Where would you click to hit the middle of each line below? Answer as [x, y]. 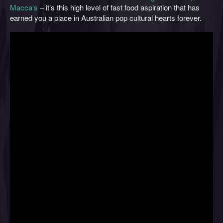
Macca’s [24, 7]
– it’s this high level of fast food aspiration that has [119, 7]
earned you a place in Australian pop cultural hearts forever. [106, 18]
